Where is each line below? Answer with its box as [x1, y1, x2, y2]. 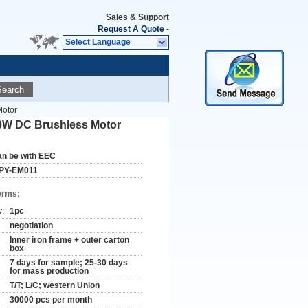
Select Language [65, 37, 131, 47]
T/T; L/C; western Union [10, 280, 100, 290]
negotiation [10, 221, 53, 230]
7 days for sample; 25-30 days [10, 258, 128, 267]
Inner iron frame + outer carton [10, 235, 129, 245]
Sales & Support [106, 12, 169, 22]
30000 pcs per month [10, 295, 92, 305]
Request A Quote [98, 24, 164, 34]
